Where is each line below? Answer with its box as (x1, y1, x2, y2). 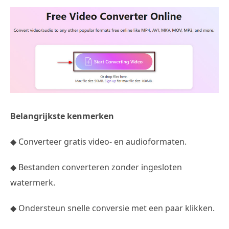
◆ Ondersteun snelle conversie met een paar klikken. (10, 202, 215, 214)
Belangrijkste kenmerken (10, 110, 114, 122)
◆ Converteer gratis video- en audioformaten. (10, 136, 187, 148)
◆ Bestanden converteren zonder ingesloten (10, 162, 182, 173)
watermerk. (10, 177, 55, 189)
